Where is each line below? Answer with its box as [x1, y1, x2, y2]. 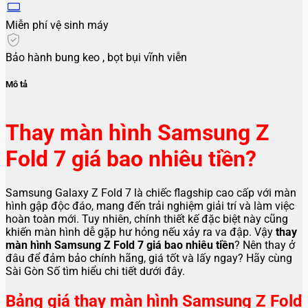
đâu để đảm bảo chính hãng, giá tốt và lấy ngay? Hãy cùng [5, 252, 292, 265]
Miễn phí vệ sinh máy [5, 18, 109, 32]
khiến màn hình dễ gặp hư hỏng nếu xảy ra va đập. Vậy [5, 225, 276, 239]
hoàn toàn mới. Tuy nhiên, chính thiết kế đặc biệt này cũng [5, 212, 288, 226]
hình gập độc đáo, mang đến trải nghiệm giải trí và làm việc [5, 199, 294, 213]
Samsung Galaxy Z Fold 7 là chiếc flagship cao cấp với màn [5, 186, 296, 200]
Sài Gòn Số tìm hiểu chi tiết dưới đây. [5, 265, 185, 278]
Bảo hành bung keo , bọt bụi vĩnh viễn [5, 50, 187, 64]
